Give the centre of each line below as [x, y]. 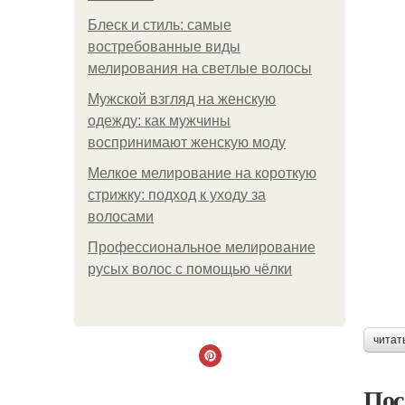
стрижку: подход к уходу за [177, 195]
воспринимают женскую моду [187, 142]
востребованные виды [164, 47]
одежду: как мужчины [159, 121]
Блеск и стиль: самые [160, 25]
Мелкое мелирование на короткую [202, 173]
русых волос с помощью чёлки [190, 269]
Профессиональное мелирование [202, 247]
